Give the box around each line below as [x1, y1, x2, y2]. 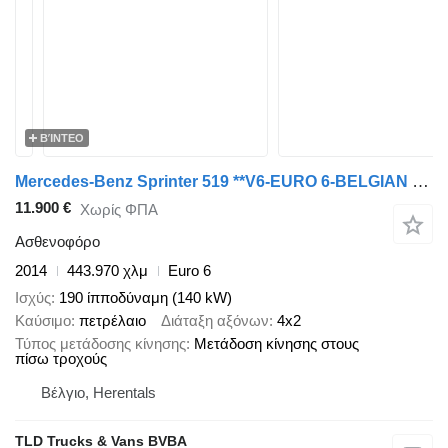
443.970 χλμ [67, 262, 148, 280]
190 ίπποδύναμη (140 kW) [59, 288, 232, 306]
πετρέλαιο [79, 311, 146, 329]
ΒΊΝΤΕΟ [40, 132, 84, 144]
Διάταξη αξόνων [161, 311, 269, 329]
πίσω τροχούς [15, 349, 107, 367]
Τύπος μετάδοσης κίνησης [15, 334, 186, 352]
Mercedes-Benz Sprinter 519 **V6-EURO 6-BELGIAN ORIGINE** [412, 172, 429, 191]
